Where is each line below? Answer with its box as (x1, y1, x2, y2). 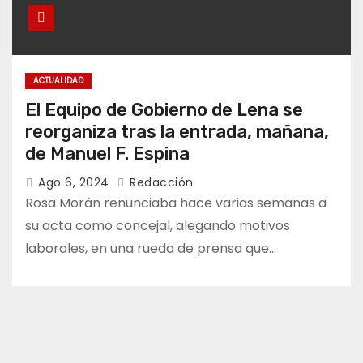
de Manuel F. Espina (25, 143, 190, 165)
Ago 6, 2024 (38, 174, 109, 191)
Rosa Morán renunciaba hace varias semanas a (25, 194, 327, 213)
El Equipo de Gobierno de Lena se (25, 99, 303, 122)
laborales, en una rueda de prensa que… (25, 239, 276, 258)
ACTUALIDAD (33, 75, 83, 88)
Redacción (126, 174, 194, 191)
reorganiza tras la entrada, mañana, (25, 121, 329, 143)
